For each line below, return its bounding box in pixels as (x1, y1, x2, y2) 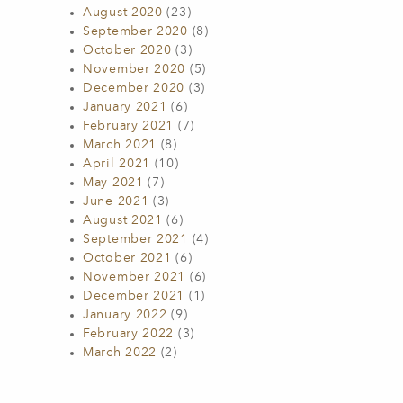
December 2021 (83, 290, 185, 302)
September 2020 (83, 25, 188, 38)
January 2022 (83, 309, 167, 321)
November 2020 (83, 63, 186, 76)
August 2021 (83, 214, 163, 227)
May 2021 (83, 176, 144, 189)
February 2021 (83, 120, 175, 132)
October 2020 (83, 44, 172, 57)
